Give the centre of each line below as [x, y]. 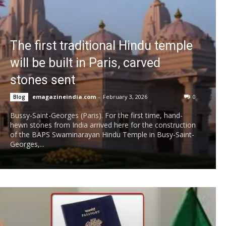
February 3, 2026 [125, 97]
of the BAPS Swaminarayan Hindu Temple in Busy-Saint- [102, 135]
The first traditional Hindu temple [101, 46]
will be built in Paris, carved [85, 63]
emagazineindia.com [64, 97]
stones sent [43, 80]
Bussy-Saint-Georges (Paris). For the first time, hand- [96, 116]
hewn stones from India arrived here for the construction [103, 125]
